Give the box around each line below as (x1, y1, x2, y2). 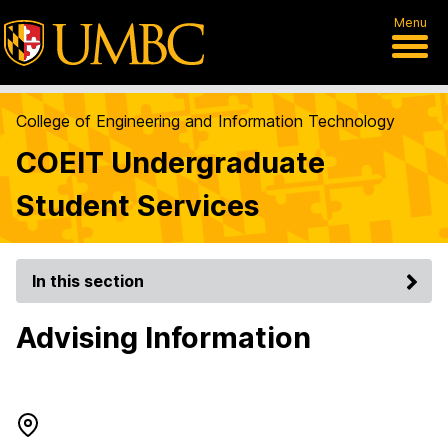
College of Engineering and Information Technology (16, 111, 395, 131)
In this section (32, 271, 144, 291)
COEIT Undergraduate (16, 145, 325, 180)
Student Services (16, 188, 259, 223)
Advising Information (16, 320, 311, 355)
